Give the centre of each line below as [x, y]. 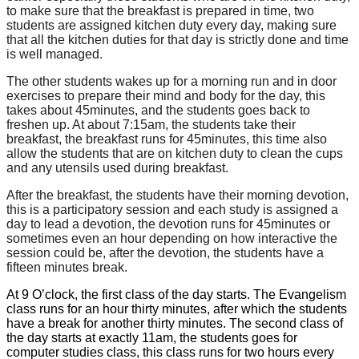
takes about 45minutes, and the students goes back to [158, 111]
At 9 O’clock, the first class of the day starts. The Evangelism [176, 295]
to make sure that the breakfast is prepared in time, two [160, 11]
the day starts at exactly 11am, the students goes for [152, 338]
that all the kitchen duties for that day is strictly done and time [177, 40]
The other [34, 82]
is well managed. [54, 54]
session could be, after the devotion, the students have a [165, 253]
